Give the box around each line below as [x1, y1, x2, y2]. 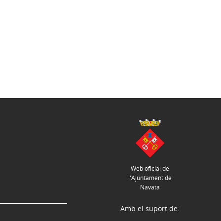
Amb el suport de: [120, 204, 180, 214]
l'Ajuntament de [128, 174, 172, 183]
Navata [140, 183, 160, 192]
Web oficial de [131, 164, 169, 173]
